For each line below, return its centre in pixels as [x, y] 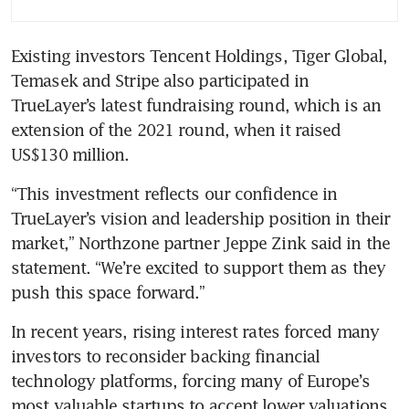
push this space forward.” [108, 292]
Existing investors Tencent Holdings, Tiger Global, [199, 55]
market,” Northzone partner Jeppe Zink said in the [200, 242]
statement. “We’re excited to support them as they [198, 267]
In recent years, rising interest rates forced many [195, 331]
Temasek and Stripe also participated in [160, 80]
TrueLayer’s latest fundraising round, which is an [196, 105]
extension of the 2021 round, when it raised [176, 129]
